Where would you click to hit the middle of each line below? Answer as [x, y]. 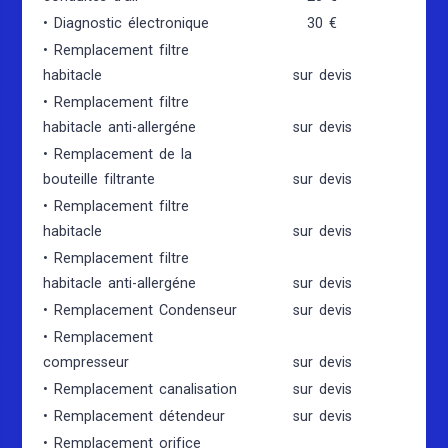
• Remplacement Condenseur [140, 310]
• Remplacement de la [118, 154]
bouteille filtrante [99, 179]
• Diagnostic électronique [126, 23]
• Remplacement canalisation [140, 389]
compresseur [86, 362]
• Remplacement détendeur [134, 416]
